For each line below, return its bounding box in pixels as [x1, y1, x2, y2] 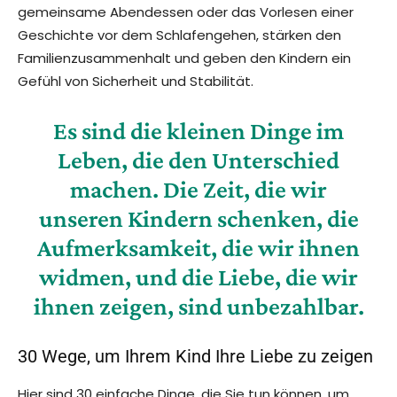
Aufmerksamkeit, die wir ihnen [37, 234, 360, 262]
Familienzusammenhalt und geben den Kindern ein [18, 49, 351, 68]
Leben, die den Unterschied [58, 146, 339, 175]
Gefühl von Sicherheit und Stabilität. [18, 72, 253, 91]
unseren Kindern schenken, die [38, 205, 359, 233]
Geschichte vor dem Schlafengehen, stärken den [18, 26, 341, 45]
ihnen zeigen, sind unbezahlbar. [33, 292, 364, 321]
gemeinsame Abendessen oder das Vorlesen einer [18, 3, 354, 22]
